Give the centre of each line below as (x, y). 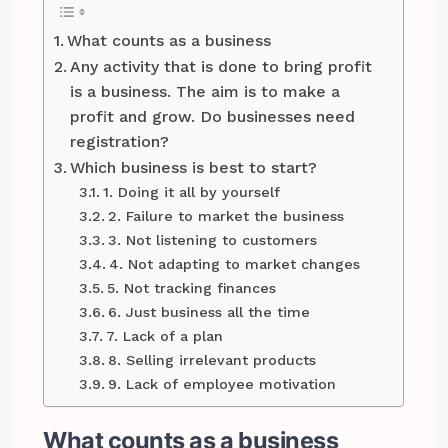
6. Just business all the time (209, 312)
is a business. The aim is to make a (205, 92)
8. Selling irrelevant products (212, 360)
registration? (120, 142)
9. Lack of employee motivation (222, 384)
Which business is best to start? (194, 168)
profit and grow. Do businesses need (213, 117)
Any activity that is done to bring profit (221, 67)
